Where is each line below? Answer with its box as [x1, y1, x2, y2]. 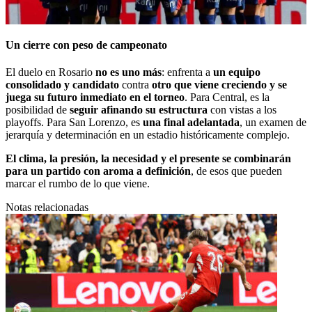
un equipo [213, 66, 260, 79]
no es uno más [95, 66, 162, 79]
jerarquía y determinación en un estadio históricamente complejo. [6, 129, 290, 141]
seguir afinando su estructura [70, 104, 208, 116]
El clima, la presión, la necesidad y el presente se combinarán [6, 153, 291, 165]
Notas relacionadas [6, 201, 88, 214]
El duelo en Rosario [6, 66, 95, 79]
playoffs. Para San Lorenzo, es [6, 116, 143, 129]
